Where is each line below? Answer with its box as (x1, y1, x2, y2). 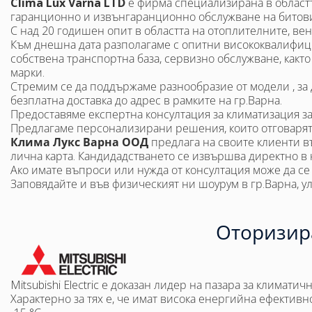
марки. (10, 65, 45, 80)
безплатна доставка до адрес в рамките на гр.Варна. (10, 93, 282, 108)
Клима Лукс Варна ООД (10, 134, 148, 150)
